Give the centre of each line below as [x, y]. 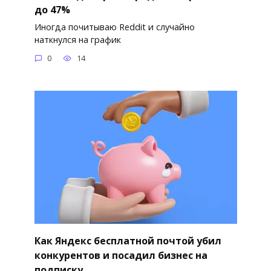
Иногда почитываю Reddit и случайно [114, 27]
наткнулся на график [77, 39]
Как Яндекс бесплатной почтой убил [128, 240]
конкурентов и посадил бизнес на [121, 255]
